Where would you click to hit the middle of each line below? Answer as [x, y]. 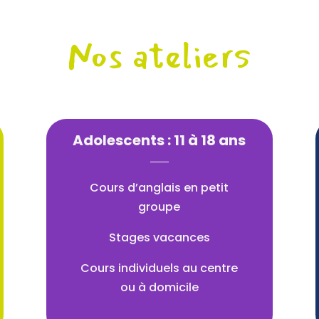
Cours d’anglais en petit [159, 188]
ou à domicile [159, 288]
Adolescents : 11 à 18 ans [159, 141]
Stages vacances [159, 238]
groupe [159, 207]
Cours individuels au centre [159, 268]
